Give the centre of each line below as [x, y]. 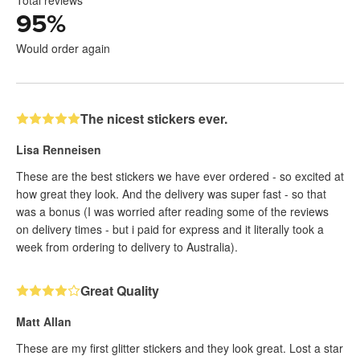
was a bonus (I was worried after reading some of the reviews [172, 212]
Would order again [63, 49]
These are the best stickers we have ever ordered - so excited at [180, 176]
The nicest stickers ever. [154, 119]
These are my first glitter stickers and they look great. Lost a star [180, 348]
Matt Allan [44, 322]
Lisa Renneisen [59, 150]
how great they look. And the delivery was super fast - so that [171, 194]
